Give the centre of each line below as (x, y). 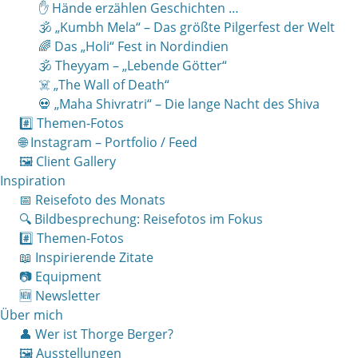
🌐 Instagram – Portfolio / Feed (108, 142)
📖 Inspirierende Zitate (86, 257)
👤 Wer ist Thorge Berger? (96, 334)
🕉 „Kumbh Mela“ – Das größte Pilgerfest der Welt (187, 27)
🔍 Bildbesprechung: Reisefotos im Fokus (141, 219)
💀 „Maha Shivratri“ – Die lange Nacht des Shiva (179, 104)
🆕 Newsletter (60, 296)
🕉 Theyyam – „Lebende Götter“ (133, 66)
